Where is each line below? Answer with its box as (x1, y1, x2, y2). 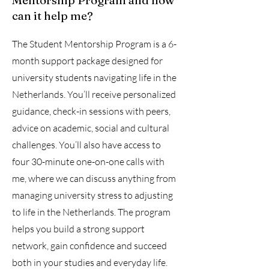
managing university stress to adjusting (12, 189, 173, 201)
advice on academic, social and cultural (12, 122, 169, 134)
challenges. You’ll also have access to (12, 139, 161, 151)
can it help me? (12, 8, 93, 23)
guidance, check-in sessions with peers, (12, 105, 171, 117)
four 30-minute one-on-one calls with (12, 156, 165, 168)
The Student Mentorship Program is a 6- (12, 38, 177, 50)
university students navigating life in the (12, 71, 177, 83)
